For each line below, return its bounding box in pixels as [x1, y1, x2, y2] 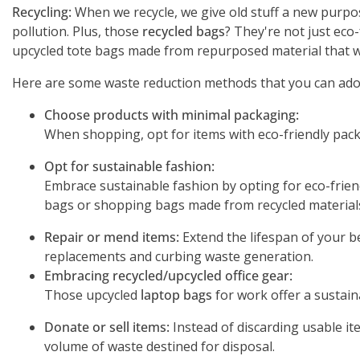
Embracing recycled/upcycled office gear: [44, 266, 292, 284]
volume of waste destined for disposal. [44, 337, 275, 355]
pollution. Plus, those [12, 22, 142, 40]
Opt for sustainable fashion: [44, 157, 215, 175]
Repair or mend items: [44, 227, 179, 246]
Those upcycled [44, 285, 141, 304]
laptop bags [141, 285, 212, 304]
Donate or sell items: [44, 317, 170, 336]
